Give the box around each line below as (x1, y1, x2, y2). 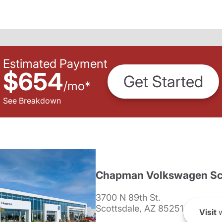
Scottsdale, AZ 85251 (96, 203, 183, 214)
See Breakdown (3, 95, 61, 106)
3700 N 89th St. (96, 192, 161, 203)
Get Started (123, 72, 203, 92)
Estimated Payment (3, 56, 108, 71)
